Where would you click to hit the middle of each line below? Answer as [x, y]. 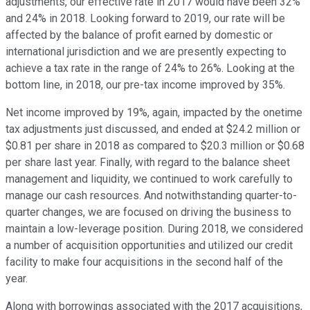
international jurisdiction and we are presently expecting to [146, 52]
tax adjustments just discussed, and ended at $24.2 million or [153, 129]
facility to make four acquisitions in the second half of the [144, 262]
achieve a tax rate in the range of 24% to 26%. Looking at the [150, 69]
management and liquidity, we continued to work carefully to [149, 179]
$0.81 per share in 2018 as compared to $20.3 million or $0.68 [155, 146]
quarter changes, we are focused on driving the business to [148, 212]
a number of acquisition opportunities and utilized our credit [149, 246]
